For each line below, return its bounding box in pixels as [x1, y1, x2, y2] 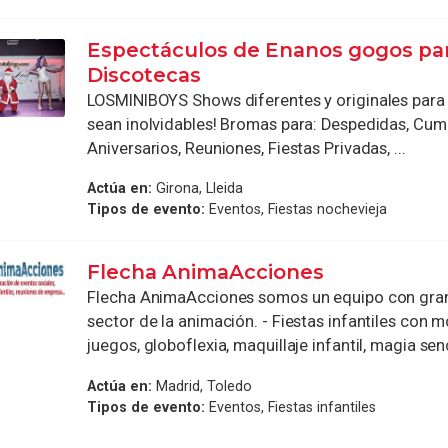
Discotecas [87, 62, 202, 87]
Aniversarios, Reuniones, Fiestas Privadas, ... [87, 138, 406, 158]
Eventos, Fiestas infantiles [205, 398, 377, 415]
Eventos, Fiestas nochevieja [205, 201, 388, 218]
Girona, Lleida [152, 180, 244, 197]
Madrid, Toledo [152, 377, 253, 394]
